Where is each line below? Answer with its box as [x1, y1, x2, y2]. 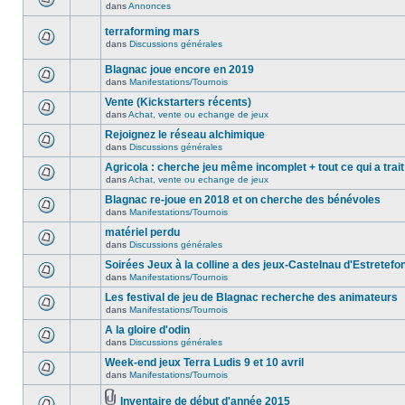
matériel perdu [105, 226, 180, 239]
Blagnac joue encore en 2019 [105, 63, 254, 76]
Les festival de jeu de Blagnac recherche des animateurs [105, 291, 398, 304]
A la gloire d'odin [105, 324, 190, 336]
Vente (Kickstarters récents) [105, 96, 251, 108]
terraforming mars [105, 25, 200, 38]
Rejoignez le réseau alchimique [105, 128, 265, 141]
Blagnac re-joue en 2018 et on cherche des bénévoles [105, 193, 381, 206]
